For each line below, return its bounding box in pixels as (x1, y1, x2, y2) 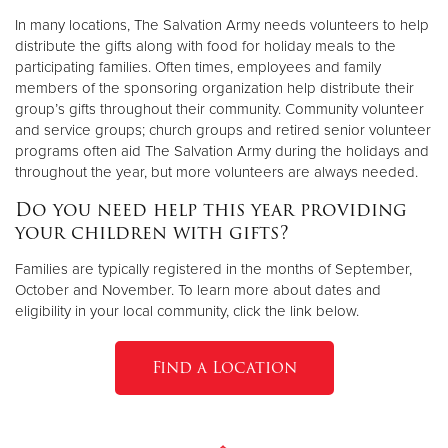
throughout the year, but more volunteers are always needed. (15, 162, 418, 181)
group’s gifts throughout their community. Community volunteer (15, 99, 424, 118)
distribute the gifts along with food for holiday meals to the (15, 36, 396, 55)
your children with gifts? (15, 217, 289, 247)
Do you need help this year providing (15, 194, 407, 224)
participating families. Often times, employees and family (15, 57, 381, 76)
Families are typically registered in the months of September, (15, 259, 412, 278)
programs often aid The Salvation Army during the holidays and (15, 141, 429, 160)
